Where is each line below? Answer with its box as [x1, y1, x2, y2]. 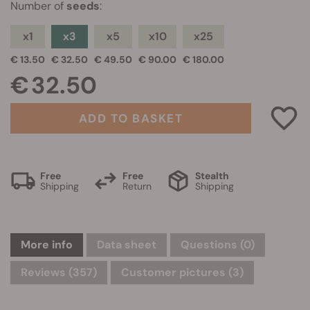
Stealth [195, 169, 229, 182]
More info [21, 237, 73, 252]
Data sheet [97, 237, 156, 252]
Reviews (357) [21, 265, 97, 280]
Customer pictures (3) [121, 265, 244, 280]
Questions [181, 237, 240, 252]
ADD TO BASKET [78, 111, 183, 126]
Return [122, 179, 152, 192]
